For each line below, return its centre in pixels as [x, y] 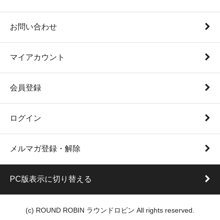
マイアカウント [37, 57]
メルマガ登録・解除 [45, 149]
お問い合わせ [33, 27]
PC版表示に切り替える [51, 179]
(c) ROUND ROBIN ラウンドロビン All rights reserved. [110, 211]
